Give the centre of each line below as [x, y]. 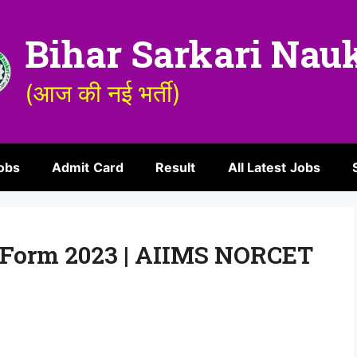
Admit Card [87, 167]
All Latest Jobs [274, 167]
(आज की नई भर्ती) [102, 93]
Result [175, 167]
